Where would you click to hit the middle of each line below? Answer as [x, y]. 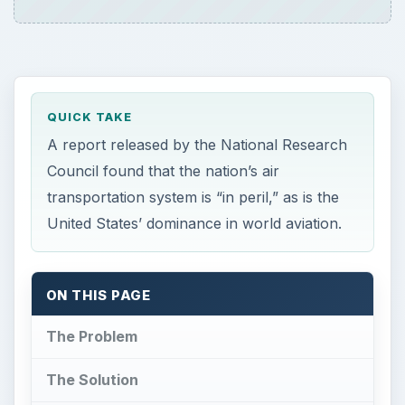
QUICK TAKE [90, 118]
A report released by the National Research [198, 144]
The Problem [91, 336]
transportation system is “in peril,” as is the [193, 197]
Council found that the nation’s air [164, 170]
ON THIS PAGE [99, 295]
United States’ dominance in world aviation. [195, 223]
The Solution [92, 379]
